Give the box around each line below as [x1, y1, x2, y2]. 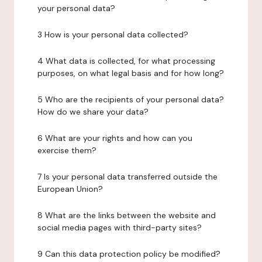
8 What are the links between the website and [37, 210, 216, 220]
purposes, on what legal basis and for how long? [37, 68, 224, 78]
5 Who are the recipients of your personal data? [37, 94, 224, 105]
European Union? [37, 184, 103, 194]
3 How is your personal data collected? [37, 29, 188, 40]
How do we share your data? [37, 106, 149, 117]
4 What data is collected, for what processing [37, 56, 215, 66]
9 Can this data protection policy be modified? [37, 249, 220, 259]
